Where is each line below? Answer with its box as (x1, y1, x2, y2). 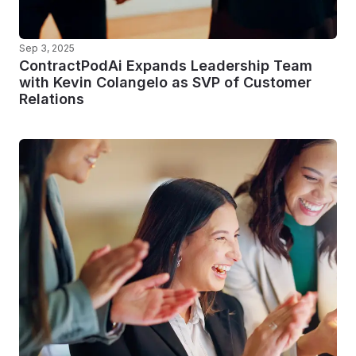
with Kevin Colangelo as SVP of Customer (19, 74, 311, 91)
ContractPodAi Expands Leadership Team (19, 57, 312, 74)
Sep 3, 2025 (19, 42, 75, 54)
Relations (19, 91, 84, 107)
